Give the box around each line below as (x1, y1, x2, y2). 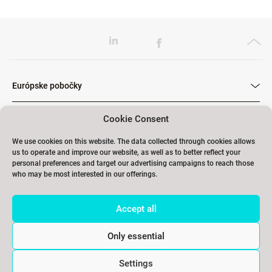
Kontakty (12, 228, 47, 239)
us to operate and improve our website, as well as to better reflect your (12, 148, 240, 157)
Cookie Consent (103, 114, 169, 124)
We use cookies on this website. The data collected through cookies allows (12, 137, 255, 146)
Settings (119, 257, 153, 269)
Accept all (115, 203, 157, 214)
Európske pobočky (12, 81, 82, 91)
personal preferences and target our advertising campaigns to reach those (12, 159, 254, 168)
